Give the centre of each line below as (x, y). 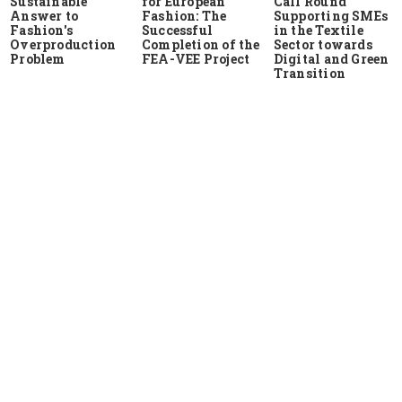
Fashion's (42, 31)
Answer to (44, 16)
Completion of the (201, 45)
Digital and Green (331, 59)
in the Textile (318, 31)
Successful (178, 31)
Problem (38, 59)
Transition (309, 74)
